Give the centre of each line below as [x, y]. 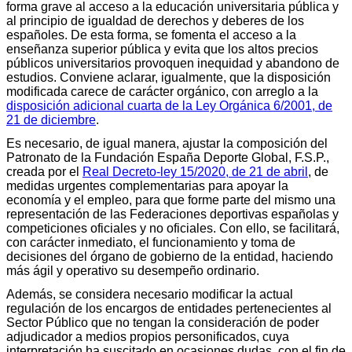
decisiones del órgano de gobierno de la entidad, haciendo [170, 256]
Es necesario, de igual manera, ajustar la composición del [167, 143]
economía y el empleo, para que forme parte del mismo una [171, 200]
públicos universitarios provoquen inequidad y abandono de [173, 63]
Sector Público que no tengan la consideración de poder [163, 322]
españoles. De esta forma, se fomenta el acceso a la [151, 35]
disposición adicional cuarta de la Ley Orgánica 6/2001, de [169, 105]
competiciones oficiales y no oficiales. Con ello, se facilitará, [173, 228]
